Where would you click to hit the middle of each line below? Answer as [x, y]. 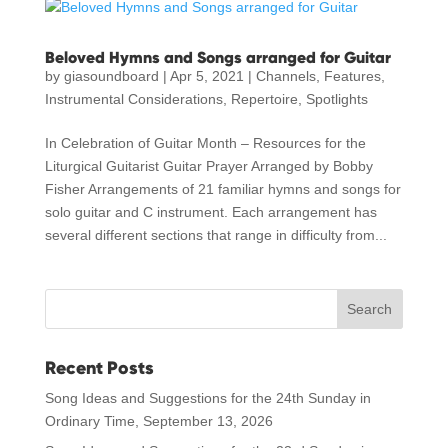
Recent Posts [99, 368]
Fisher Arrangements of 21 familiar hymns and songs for [222, 189]
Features [352, 76]
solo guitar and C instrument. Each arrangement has [210, 212]
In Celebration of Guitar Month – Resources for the [205, 143]
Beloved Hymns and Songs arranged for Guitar [217, 57]
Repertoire [264, 99]
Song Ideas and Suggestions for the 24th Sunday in [207, 398]
